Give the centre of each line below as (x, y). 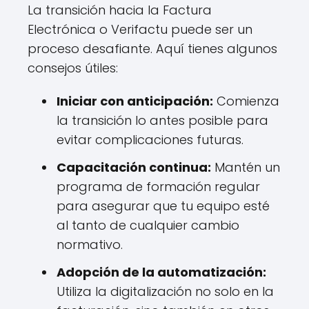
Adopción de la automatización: (161, 272)
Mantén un (246, 167)
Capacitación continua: (134, 167)
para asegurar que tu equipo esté (163, 206)
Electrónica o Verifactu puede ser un (140, 29)
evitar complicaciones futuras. (150, 140)
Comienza (246, 101)
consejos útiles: (73, 68)
